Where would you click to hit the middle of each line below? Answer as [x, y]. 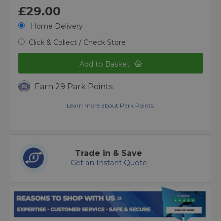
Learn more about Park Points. [110, 106]
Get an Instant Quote [109, 163]
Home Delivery [56, 26]
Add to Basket [105, 64]
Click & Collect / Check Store [77, 42]
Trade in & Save [109, 153]
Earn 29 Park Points [74, 87]
